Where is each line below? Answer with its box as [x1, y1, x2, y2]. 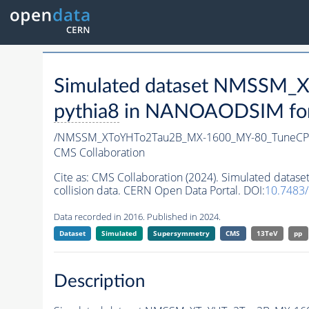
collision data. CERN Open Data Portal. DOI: [53, 183, 265, 199]
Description [53, 272, 146, 290]
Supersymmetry [152, 228, 210, 239]
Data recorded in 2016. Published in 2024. [53, 210, 221, 223]
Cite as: [53, 170, 92, 186]
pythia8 [53, 102, 119, 123]
